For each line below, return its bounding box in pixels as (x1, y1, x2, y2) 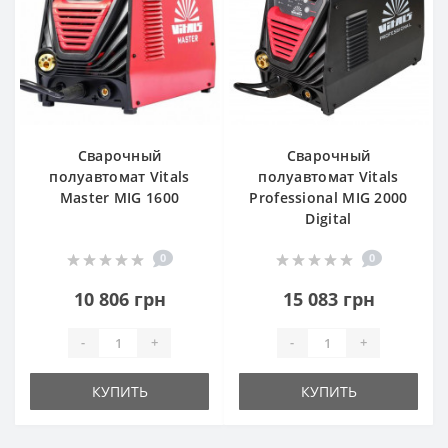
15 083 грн (282, 286, 375, 311)
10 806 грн (73, 286, 166, 311)
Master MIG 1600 (59, 187, 180, 207)
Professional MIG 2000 (249, 187, 408, 207)
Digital (305, 208, 352, 228)
